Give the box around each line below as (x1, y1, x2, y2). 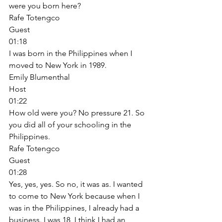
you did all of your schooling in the (9, 119, 133, 129)
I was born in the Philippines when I (9, 48, 134, 58)
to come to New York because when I (9, 191, 142, 201)
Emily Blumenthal (9, 72, 70, 82)
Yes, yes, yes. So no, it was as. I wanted (9, 179, 145, 189)
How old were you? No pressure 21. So (9, 108, 147, 117)
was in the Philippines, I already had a (9, 203, 141, 213)
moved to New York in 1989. (9, 60, 109, 70)
